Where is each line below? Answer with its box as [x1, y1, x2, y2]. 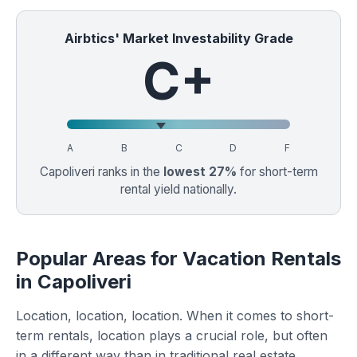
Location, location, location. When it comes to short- [16, 308, 334, 324]
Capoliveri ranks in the [39, 164, 163, 179]
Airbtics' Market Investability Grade [64, 30, 293, 46]
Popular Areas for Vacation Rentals [16, 247, 341, 270]
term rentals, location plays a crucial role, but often [16, 328, 328, 343]
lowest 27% [163, 164, 237, 179]
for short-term [236, 164, 318, 179]
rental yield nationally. [120, 182, 237, 197]
